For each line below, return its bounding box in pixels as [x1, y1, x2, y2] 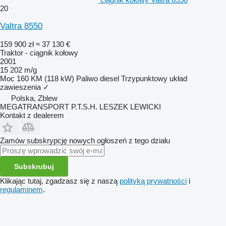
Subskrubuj [14, 162, 54, 171]
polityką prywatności [120, 176, 187, 185]
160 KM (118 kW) [17, 74, 74, 83]
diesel [100, 74, 119, 83]
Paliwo [76, 74, 98, 83]
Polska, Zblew [11, 93, 58, 102]
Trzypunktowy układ [121, 74, 187, 83]
